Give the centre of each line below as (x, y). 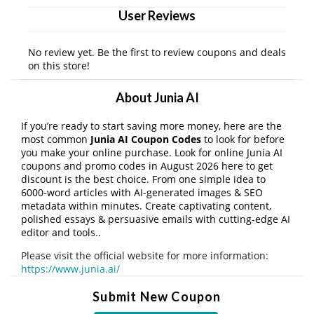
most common (56, 139)
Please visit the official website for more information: (145, 256)
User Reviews (157, 16)
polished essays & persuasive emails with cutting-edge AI (156, 219)
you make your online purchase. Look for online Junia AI (152, 153)
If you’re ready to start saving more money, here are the (151, 126)
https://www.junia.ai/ (70, 269)
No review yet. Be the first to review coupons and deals (157, 53)
